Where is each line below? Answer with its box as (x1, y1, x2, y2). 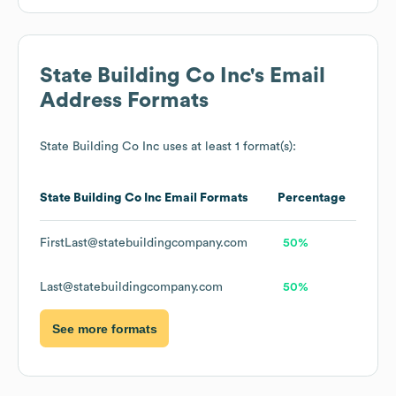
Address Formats (40, 90, 209, 112)
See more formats (51, 321, 157, 336)
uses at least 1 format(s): (159, 141, 296, 154)
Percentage (278, 192, 346, 205)
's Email (250, 65, 325, 88)
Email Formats (162, 192, 248, 205)
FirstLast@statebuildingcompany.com (40, 237, 247, 250)
